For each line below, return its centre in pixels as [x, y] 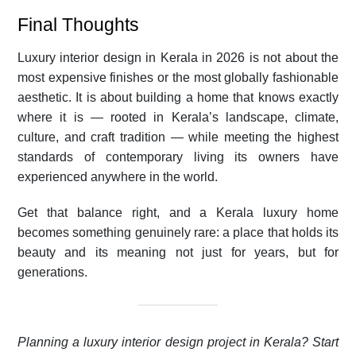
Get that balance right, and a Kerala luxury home [178, 212]
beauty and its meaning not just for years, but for [178, 252]
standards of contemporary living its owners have [178, 157]
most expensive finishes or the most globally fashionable [178, 77]
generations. [52, 272]
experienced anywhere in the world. [118, 176]
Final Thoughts [78, 24]
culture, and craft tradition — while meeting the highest [178, 137]
